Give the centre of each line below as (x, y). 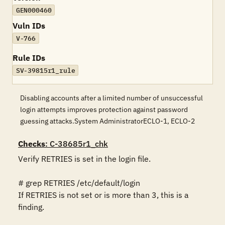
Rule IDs (29, 58)
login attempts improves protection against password (104, 109)
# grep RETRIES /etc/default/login (80, 183)
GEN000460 (34, 10)
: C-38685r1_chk (77, 144)
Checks (32, 144)
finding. (31, 207)
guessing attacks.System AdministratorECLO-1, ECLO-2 (107, 121)
